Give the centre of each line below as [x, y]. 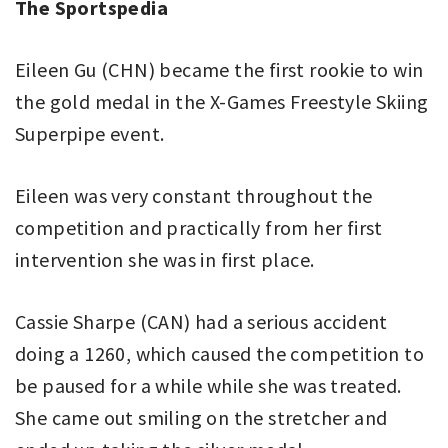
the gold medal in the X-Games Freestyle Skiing [222, 101]
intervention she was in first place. [165, 259]
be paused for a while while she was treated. [208, 385]
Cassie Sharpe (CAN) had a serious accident [201, 321]
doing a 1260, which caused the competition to [219, 353]
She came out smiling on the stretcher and [201, 417]
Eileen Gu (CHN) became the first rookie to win [219, 69]
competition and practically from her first [199, 227]
